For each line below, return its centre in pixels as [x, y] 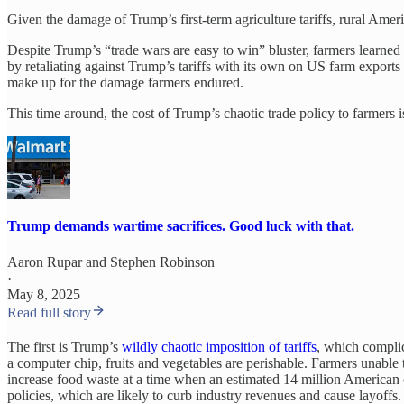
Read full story [49, 312]
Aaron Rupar [45, 262]
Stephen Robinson [162, 262]
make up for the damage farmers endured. [125, 82]
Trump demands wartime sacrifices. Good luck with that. [181, 226]
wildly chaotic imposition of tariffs [219, 346]
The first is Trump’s [64, 346]
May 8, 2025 [44, 294]
